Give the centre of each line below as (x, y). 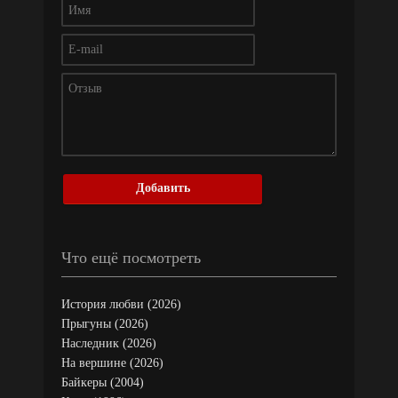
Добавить (163, 188)
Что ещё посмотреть (131, 257)
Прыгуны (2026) (105, 323)
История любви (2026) (121, 304)
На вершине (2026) (112, 362)
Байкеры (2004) (103, 382)
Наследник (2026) (109, 343)
